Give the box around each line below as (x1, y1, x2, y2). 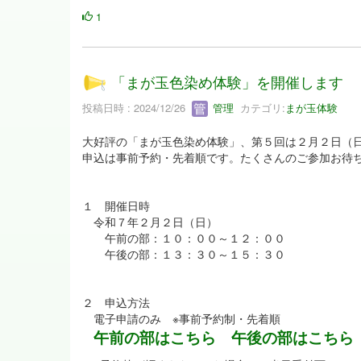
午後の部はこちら (231, 326, 354, 349)
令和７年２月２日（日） (82, 214, 218, 230)
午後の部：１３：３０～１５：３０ (82, 246, 285, 263)
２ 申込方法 (82, 294, 150, 311)
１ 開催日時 (82, 197, 150, 214)
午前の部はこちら (93, 326, 216, 349)
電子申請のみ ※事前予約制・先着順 (82, 310, 280, 327)
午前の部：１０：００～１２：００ (82, 230, 285, 247)
